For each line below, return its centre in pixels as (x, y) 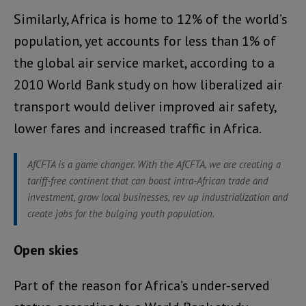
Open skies (46, 250)
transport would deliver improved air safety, (145, 106)
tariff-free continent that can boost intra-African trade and (148, 180)
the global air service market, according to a (144, 62)
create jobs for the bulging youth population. (121, 213)
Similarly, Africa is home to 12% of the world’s (151, 19)
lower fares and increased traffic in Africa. (138, 128)
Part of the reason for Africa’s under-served (142, 285)
